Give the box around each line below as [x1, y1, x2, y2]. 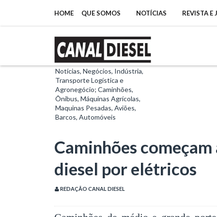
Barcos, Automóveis [55, 112, 116, 121]
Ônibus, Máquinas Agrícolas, [55, 94, 140, 103]
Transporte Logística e [55, 76, 124, 84]
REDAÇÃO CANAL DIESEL [59, 185, 125, 192]
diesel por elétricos [54, 158, 197, 179]
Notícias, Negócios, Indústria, [55, 66, 143, 75]
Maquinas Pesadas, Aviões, [55, 103, 136, 112]
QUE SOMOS [81, 9, 121, 17]
